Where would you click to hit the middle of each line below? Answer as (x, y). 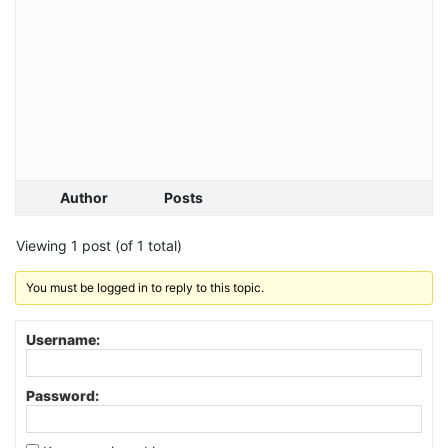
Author (84, 197)
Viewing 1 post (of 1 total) (99, 245)
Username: (63, 339)
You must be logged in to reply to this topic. (145, 287)
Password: (62, 395)
